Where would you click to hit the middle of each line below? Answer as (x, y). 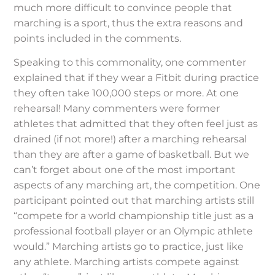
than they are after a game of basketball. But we (132, 155)
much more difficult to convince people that (123, 7)
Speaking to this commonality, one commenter (130, 63)
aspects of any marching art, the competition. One (137, 185)
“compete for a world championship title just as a (134, 216)
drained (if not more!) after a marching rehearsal (130, 139)
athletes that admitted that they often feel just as (136, 124)
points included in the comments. (98, 38)
